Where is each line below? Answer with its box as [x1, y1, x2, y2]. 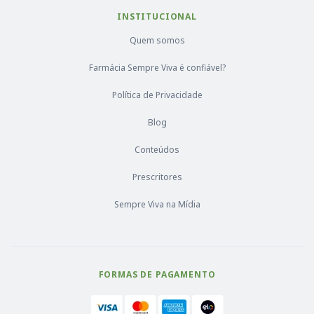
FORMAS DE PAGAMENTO [98, 268, 216, 280]
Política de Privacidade [111, 88, 203, 101]
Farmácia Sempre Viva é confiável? [88, 61, 226, 74]
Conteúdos [135, 143, 179, 156]
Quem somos [129, 34, 185, 46]
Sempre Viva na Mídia [114, 198, 200, 210]
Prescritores [132, 170, 182, 183]
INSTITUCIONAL [117, 10, 197, 22]
